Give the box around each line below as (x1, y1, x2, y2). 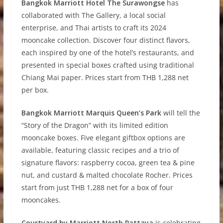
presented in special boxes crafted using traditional (21, 60, 194, 70)
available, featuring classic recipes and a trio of (21, 145, 179, 155)
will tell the (161, 108, 200, 118)
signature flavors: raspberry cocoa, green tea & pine (21, 158, 195, 168)
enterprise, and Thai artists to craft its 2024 (21, 23, 166, 33)
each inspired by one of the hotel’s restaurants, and (21, 48, 194, 58)
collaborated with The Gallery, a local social (21, 10, 166, 20)
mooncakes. (21, 195, 61, 205)
